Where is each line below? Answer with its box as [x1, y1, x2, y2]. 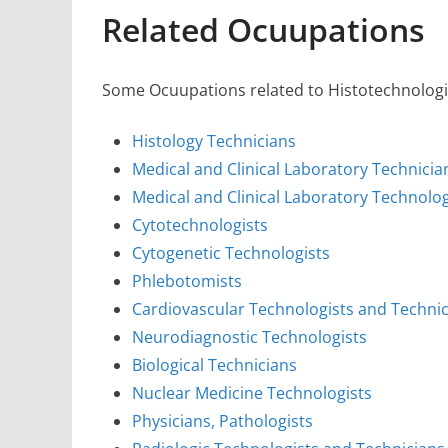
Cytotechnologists [132, 214, 268, 237]
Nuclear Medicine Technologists [132, 382, 372, 405]
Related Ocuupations [102, 8, 425, 52]
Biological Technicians [132, 354, 297, 377]
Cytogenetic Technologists [132, 242, 330, 265]
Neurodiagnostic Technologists [132, 326, 367, 349]
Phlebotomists [132, 270, 242, 293]
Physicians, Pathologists [132, 410, 313, 433]
